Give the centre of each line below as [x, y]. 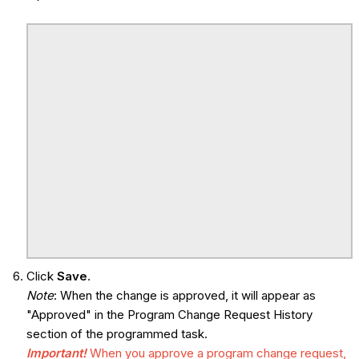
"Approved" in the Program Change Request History [169, 315]
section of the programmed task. [117, 334]
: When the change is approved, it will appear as [184, 296]
